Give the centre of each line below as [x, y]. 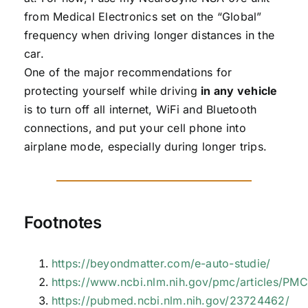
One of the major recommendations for [128, 72]
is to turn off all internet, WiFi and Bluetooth [140, 109]
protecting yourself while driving [112, 90]
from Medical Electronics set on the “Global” [143, 16]
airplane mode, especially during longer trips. [145, 146]
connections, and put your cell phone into [135, 128]
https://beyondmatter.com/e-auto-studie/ [161, 264]
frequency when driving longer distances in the [149, 35]
